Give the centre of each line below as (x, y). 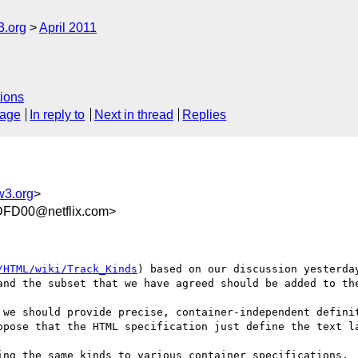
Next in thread (133, 115)
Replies (205, 115)
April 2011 (68, 28)
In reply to (58, 115)
